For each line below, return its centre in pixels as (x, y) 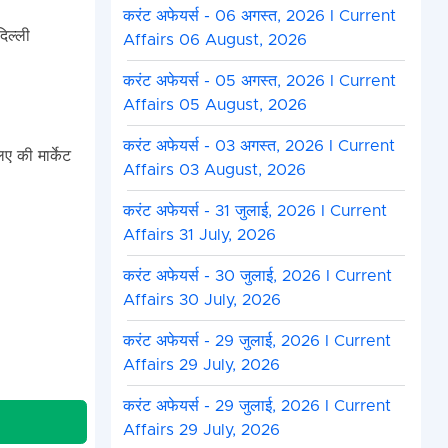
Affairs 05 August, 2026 (214, 105)
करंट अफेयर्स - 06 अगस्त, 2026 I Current (259, 16)
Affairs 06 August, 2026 (214, 40)
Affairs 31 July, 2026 (199, 235)
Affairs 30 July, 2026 (201, 300)
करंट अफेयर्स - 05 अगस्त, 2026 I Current (259, 81)
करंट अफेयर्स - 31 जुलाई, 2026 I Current (254, 211)
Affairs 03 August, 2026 (214, 170)
